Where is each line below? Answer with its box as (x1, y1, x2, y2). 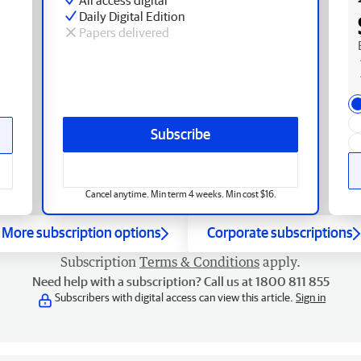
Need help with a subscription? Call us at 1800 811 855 (31, 273, 330, 288)
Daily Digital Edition (79, 8, 185, 23)
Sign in (296, 290, 326, 304)
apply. (263, 253, 301, 270)
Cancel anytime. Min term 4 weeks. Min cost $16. (85, 188, 276, 199)
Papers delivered (79, 24, 169, 39)
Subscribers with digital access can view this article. (55, 290, 296, 304)
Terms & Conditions (139, 253, 259, 270)
